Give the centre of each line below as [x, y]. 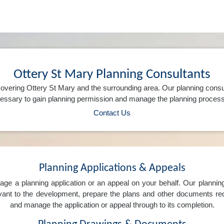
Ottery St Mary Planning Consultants [112, 74]
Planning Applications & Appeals [112, 168]
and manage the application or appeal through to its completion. [112, 205]
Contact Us [112, 112]
